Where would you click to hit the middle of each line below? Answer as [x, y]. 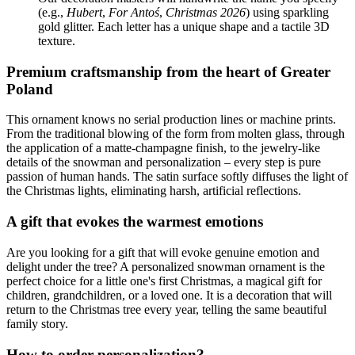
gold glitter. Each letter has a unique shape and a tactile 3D [184, 27]
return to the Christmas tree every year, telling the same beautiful [166, 309]
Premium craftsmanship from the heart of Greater [168, 71]
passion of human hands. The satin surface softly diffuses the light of [177, 177]
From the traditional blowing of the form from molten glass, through [176, 134]
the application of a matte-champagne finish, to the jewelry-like [163, 148]
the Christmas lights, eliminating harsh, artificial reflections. [154, 191]
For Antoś [134, 13]
